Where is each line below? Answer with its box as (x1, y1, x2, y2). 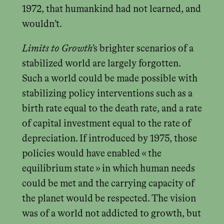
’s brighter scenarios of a (92, 44, 193, 54)
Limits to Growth (21, 44, 92, 54)
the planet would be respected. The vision (21, 194, 196, 204)
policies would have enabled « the (21, 149, 161, 159)
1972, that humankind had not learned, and (21, 4, 201, 14)
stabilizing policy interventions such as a (21, 89, 192, 99)
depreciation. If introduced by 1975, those (21, 134, 197, 144)
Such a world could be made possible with (21, 74, 197, 84)
